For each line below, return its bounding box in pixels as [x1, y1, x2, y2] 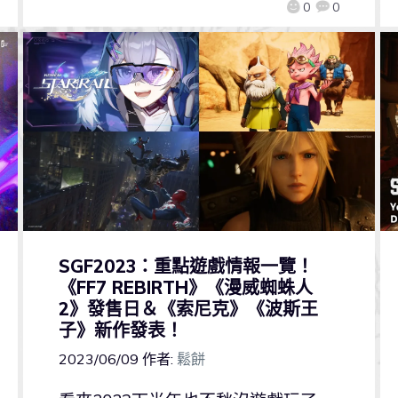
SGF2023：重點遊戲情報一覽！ [58, 254, 314, 277]
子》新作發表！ [58, 318, 183, 341]
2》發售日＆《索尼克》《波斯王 [58, 297, 318, 320]
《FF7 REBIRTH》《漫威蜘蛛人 [58, 275, 313, 298]
